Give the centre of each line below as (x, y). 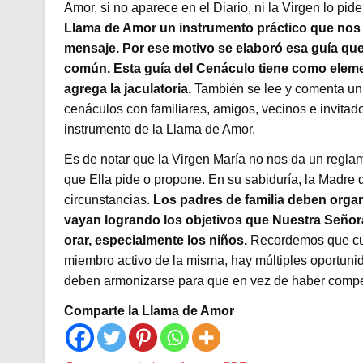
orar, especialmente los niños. (155, 241)
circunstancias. (108, 200)
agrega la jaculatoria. (127, 89)
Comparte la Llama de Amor (149, 311)
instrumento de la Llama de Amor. (159, 130)
